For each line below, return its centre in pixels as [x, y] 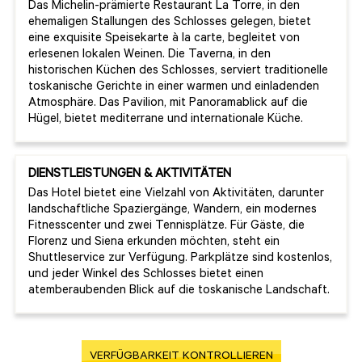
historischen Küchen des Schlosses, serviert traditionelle [178, 71]
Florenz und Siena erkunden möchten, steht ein [154, 242]
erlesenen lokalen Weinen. [98, 55]
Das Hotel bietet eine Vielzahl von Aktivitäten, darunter [176, 194]
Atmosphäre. [64, 103]
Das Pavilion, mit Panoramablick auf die [204, 103]
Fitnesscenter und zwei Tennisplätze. [129, 226]
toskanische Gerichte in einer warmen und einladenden [174, 87]
